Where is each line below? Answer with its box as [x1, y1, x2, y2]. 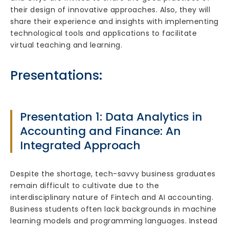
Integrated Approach [20, 138, 141, 153]
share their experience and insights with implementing [10, 16, 219, 27]
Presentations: [10, 66, 102, 84]
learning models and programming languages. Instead [10, 216, 217, 226]
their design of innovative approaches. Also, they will [10, 5, 210, 15]
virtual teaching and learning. [10, 40, 122, 50]
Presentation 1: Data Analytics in [20, 109, 202, 125]
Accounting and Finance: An [20, 123, 181, 139]
